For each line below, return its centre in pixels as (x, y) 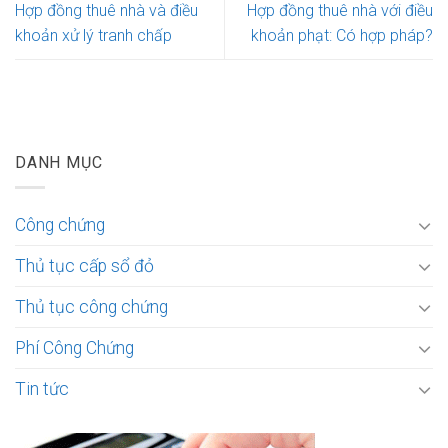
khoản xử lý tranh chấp (93, 35)
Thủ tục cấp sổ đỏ (84, 265)
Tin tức (42, 388)
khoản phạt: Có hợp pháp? (342, 35)
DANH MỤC (59, 163)
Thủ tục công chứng (91, 306)
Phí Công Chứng (74, 347)
